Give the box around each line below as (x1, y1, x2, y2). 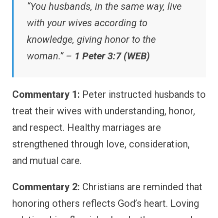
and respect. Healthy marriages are (12, 122, 161, 134)
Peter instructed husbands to (80, 89, 206, 101)
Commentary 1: (12, 89, 80, 101)
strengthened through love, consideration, (12, 138, 190, 150)
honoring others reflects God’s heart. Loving (12, 198, 199, 210)
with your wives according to (27, 17, 147, 29)
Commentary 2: (12, 181, 80, 193)
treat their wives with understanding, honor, (12, 105, 195, 117)
